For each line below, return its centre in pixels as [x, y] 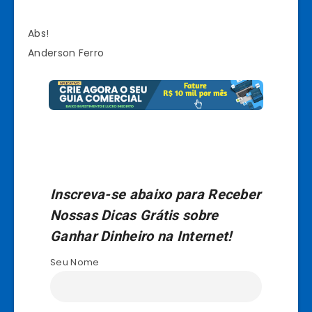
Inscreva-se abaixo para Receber [156, 194]
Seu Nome [75, 262]
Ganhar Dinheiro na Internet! [143, 236]
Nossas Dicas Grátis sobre [134, 215]
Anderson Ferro [66, 53]
